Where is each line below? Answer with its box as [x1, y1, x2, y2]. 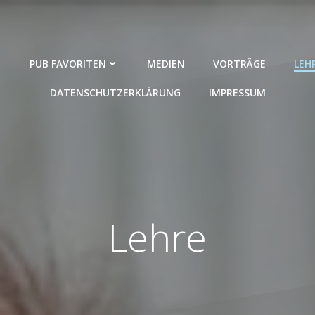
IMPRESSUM [208, 86, 266, 99]
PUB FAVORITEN [30, 57, 106, 70]
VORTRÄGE [213, 57, 266, 70]
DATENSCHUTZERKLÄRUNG [49, 86, 181, 99]
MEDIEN [147, 57, 185, 70]
